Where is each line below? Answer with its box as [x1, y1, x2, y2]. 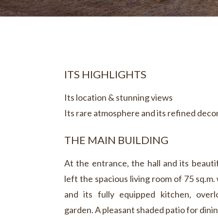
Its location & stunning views [64, 91, 173, 103]
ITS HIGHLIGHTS [64, 67, 146, 81]
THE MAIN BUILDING [64, 133, 168, 147]
